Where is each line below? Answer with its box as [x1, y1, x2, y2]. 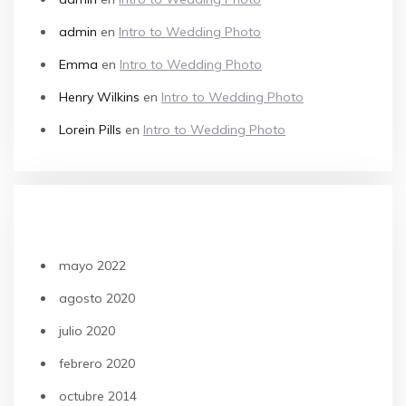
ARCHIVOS [41, 215, 111, 230]
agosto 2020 [59, 290, 135, 306]
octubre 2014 [59, 388, 137, 404]
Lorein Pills [59, 121, 121, 138]
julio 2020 [59, 323, 115, 339]
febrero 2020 [59, 355, 135, 372]
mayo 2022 [59, 257, 126, 274]
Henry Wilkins [59, 89, 140, 105]
